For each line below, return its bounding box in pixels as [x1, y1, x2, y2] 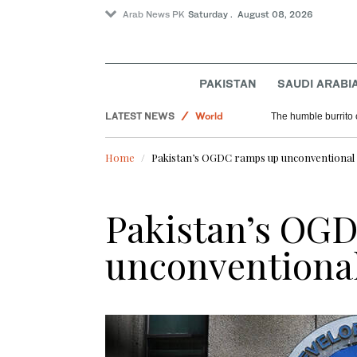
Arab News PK [123, 9, 185, 20]
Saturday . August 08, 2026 [188, 9, 313, 20]
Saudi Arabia [195, 62, 255, 75]
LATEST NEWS [105, 110, 175, 123]
